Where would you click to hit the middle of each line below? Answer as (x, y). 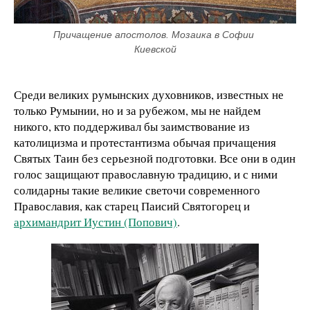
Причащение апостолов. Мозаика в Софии (154, 35)
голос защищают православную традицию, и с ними (146, 174)
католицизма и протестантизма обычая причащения (145, 143)
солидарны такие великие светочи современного (137, 190)
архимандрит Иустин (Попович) (95, 222)
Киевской (155, 49)
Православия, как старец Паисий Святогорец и (132, 206)
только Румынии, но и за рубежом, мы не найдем (137, 111)
